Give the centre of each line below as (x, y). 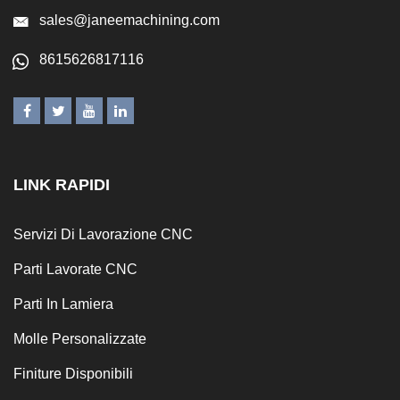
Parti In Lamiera (63, 304)
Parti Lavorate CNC (75, 269)
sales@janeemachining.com (129, 20)
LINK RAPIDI (62, 184)
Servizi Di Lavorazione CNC (103, 234)
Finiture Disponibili (73, 373)
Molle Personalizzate (80, 338)
